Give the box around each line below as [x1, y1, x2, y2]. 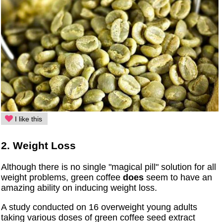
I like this [13, 115, 43, 123]
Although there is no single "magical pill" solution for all [1, 162, 217, 172]
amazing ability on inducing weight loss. [1, 182, 158, 193]
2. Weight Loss [1, 139, 76, 151]
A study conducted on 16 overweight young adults [1, 202, 198, 212]
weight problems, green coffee [1, 172, 123, 182]
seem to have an [144, 172, 213, 182]
